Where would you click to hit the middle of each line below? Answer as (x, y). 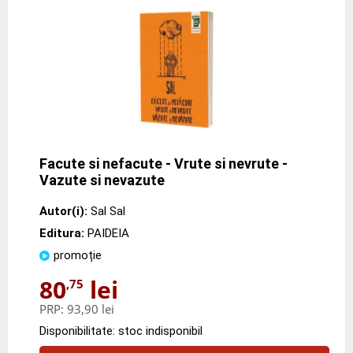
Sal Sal (108, 211)
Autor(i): (63, 211)
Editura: (63, 233)
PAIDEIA (108, 233)
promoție (78, 255)
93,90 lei (91, 308)
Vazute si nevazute (102, 180)
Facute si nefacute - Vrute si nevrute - (163, 163)
